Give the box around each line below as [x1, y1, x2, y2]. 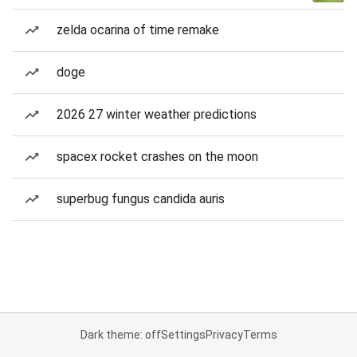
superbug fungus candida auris [57, 191, 225, 206]
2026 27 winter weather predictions [57, 107, 257, 122]
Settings [160, 328, 206, 341]
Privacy [205, 328, 243, 341]
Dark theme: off [80, 328, 161, 341]
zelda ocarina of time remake [57, 22, 219, 37]
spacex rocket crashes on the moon [57, 149, 258, 164]
